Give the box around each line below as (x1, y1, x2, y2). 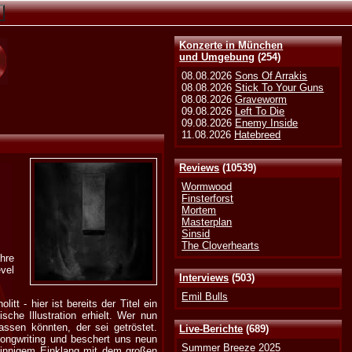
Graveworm (235, 93, 288, 106)
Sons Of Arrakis (235, 70, 308, 82)
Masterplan (181, 215, 233, 228)
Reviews (179, 161, 220, 174)
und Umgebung (179, 51, 255, 64)
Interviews (179, 271, 229, 284)
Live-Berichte (179, 323, 244, 335)
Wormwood (181, 180, 233, 192)
